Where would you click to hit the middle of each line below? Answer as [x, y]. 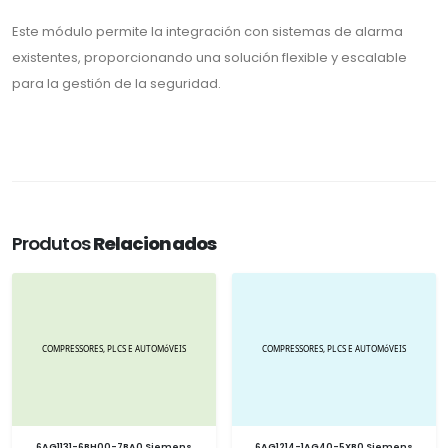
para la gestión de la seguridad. [116, 83]
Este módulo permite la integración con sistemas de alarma [207, 31]
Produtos [52, 243]
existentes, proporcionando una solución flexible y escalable [209, 57]
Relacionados [154, 243]
